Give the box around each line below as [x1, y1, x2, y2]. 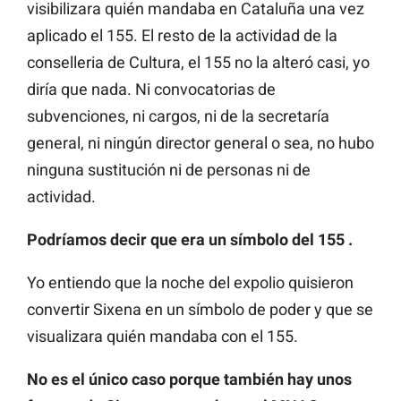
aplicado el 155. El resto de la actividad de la [27, 25, 337, 45]
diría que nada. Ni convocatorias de [27, 79, 276, 98]
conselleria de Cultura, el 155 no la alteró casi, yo [27, 52, 370, 72]
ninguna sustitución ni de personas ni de [27, 159, 311, 179]
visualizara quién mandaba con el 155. [27, 326, 298, 346]
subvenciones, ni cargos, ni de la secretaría [27, 106, 329, 125]
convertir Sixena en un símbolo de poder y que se [27, 299, 373, 319]
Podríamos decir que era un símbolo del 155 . [27, 229, 353, 249]
